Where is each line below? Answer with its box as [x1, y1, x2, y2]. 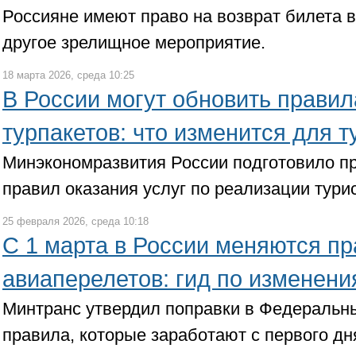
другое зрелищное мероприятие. [2, 33, 265, 52]
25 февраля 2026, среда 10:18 [2, 215, 149, 227]
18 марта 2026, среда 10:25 [2, 69, 134, 81]
